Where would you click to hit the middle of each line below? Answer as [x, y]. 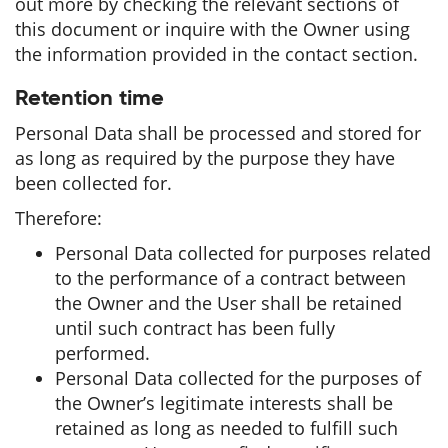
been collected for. [93, 183]
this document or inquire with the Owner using [212, 29]
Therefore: [58, 218]
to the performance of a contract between [230, 278]
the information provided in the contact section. [216, 54]
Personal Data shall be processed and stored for [218, 133]
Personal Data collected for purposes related [243, 253]
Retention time [89, 99]
